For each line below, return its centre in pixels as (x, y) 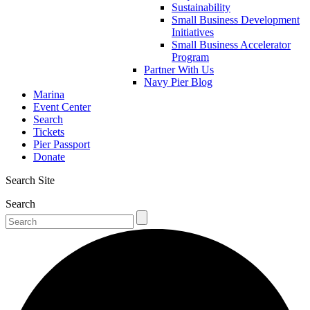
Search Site (30, 180)
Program (190, 57)
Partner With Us (179, 69)
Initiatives (193, 32)
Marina (49, 94)
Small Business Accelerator (231, 44)
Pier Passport (62, 144)
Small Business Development (236, 19)
